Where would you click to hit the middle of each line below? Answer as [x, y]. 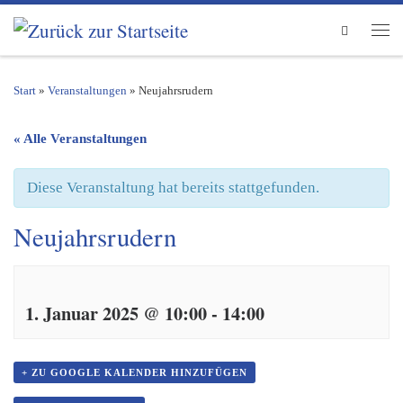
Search [370, 28]
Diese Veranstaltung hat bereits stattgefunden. [173, 188]
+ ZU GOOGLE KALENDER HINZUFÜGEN [134, 373]
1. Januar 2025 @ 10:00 [116, 313]
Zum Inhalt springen [81, 24]
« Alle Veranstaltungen [80, 139]
